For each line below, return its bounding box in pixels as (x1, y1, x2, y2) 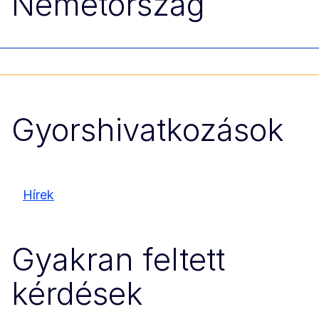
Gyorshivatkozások (11, 110, 284, 150)
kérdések (11, 274, 143, 313)
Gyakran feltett (11, 240, 225, 279)
